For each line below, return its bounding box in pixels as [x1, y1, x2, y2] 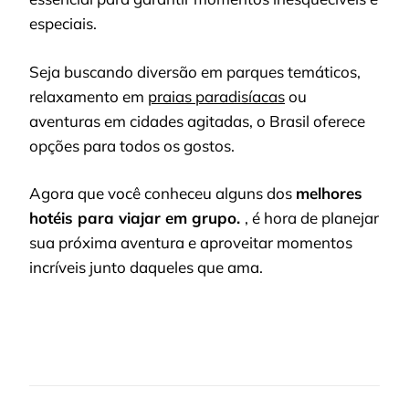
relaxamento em [29, 86, 148, 106]
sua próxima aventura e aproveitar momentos [29, 233, 352, 253]
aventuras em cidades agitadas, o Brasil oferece [29, 110, 365, 131]
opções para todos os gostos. [29, 135, 235, 155]
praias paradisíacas [148, 86, 285, 106]
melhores [296, 184, 362, 204]
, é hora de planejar [245, 208, 379, 228]
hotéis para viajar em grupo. [29, 208, 245, 228]
